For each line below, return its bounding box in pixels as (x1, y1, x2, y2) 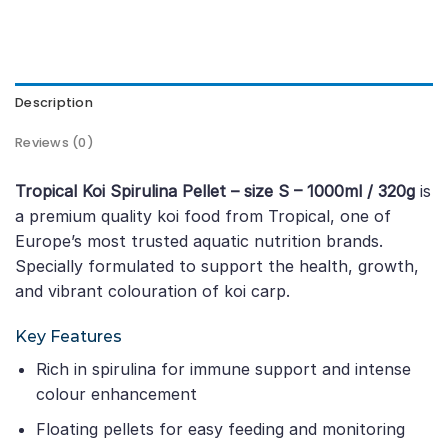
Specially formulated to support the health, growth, (15, 255, 419, 276)
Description (15, 93, 93, 111)
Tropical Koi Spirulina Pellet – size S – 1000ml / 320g (15, 180, 415, 201)
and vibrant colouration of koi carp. (15, 280, 290, 301)
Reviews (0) (15, 133, 94, 151)
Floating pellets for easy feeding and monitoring (35, 419, 405, 440)
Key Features (15, 327, 122, 347)
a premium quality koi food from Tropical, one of (15, 205, 391, 226)
